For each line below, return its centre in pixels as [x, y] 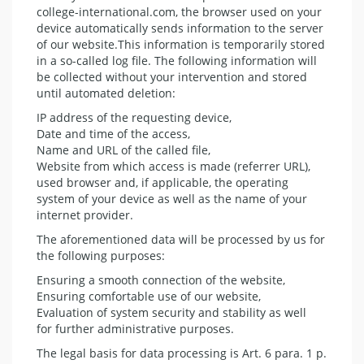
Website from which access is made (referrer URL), [173, 166]
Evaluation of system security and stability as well [171, 312]
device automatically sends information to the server [180, 28]
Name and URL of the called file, [123, 149]
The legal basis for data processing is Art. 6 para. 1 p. [182, 353]
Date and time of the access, [113, 133]
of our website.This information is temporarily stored [181, 44]
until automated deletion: [106, 93]
